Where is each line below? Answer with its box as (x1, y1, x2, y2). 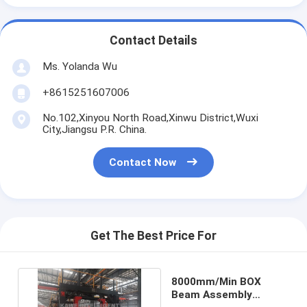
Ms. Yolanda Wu (42, 60, 117, 73)
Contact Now (109, 156, 177, 169)
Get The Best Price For (90, 229, 217, 243)
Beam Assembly (171, 288, 253, 301)
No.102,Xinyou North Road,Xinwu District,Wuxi (42, 111, 258, 124)
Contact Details (110, 34, 197, 48)
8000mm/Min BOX (171, 275, 262, 288)
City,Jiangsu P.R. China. (42, 123, 147, 136)
